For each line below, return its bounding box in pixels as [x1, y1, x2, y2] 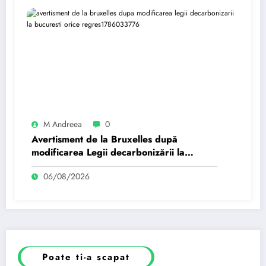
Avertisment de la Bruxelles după [31, 132, 178, 146]
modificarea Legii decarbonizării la [31, 145, 185, 159]
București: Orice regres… [31, 158, 144, 172]
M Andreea [43, 118, 82, 130]
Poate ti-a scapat [42, 250, 130, 264]
